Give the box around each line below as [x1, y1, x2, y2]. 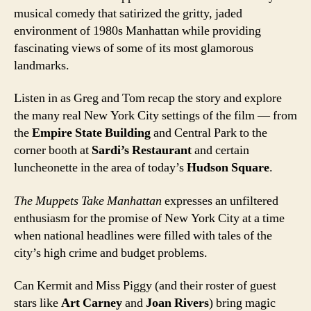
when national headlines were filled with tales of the [14, 227, 272, 244]
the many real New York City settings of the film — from [14, 108, 297, 124]
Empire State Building [32, 125, 151, 142]
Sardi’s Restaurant [92, 142, 192, 159]
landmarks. [14, 57, 69, 74]
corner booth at [14, 142, 92, 159]
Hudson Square [187, 160, 269, 176]
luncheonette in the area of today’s [14, 160, 187, 176]
